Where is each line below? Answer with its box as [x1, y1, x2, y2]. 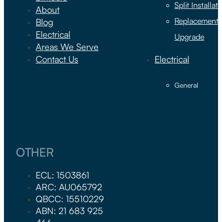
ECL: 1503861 [36, 169, 89, 180]
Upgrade [174, 32, 204, 42]
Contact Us [36, 54, 78, 65]
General [174, 81, 198, 90]
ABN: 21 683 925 [36, 205, 103, 216]
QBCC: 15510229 [36, 193, 104, 204]
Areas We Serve [36, 41, 99, 53]
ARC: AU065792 [36, 181, 102, 192]
